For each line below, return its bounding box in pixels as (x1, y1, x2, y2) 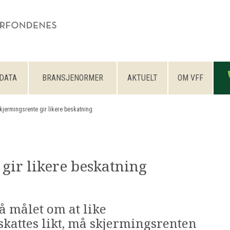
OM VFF (178, 73, 203, 83)
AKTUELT (127, 73, 158, 83)
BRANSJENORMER (42, 73, 103, 83)
